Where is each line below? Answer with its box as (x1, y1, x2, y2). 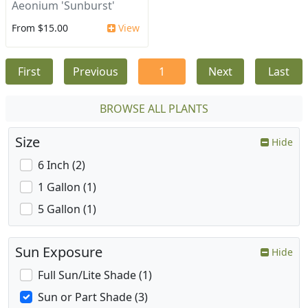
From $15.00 (12, 21, 68, 35)
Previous (73, 64, 118, 80)
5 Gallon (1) (38, 201, 96, 217)
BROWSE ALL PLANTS (100, 101, 208, 117)
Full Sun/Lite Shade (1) (38, 267, 152, 283)
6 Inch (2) (38, 157, 85, 173)
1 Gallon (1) (38, 179, 96, 195)
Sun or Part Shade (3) (38, 289, 148, 305)
